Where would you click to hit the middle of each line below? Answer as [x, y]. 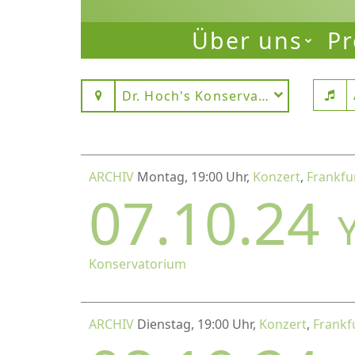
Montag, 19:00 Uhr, [195, 177]
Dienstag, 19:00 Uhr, [198, 324]
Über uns [248, 40]
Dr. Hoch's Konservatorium [214, 96]
